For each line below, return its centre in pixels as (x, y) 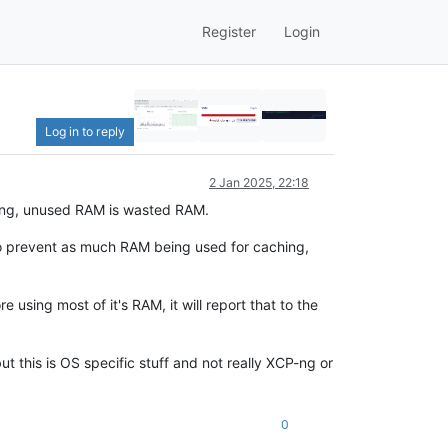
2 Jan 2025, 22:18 (259, 182)
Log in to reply (85, 131)
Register (229, 32)
